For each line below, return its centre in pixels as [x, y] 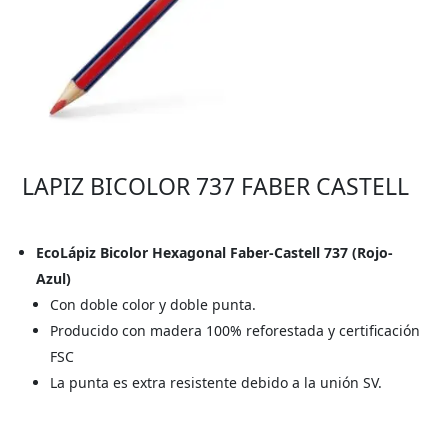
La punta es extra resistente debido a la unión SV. [216, 383]
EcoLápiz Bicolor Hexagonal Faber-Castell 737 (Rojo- [215, 253]
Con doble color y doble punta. [153, 305]
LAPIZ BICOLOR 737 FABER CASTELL [216, 186]
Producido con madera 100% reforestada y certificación [235, 331]
